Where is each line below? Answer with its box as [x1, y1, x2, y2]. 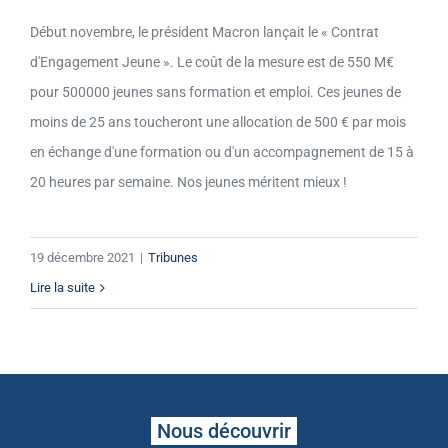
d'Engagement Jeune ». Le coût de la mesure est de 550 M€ [30, 54, 394, 71]
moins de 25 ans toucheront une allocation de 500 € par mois [30, 114, 406, 131]
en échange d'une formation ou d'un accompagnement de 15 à [30, 144, 414, 161]
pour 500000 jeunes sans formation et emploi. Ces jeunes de [30, 84, 401, 101]
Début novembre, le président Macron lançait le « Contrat [30, 24, 379, 41]
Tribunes [148, 250, 198, 266]
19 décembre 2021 [30, 250, 135, 266]
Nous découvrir [157, 419, 291, 444]
